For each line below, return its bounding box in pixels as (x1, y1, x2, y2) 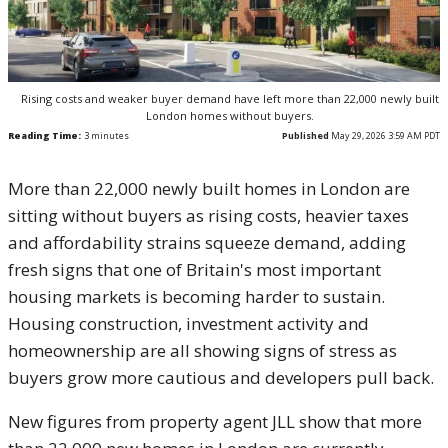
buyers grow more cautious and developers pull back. (8, 366, 434, 390)
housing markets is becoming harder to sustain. (8, 285, 385, 309)
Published (282, 129, 329, 143)
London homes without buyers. (146, 108, 314, 124)
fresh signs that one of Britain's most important (8, 258, 381, 282)
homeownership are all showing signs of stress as (8, 339, 397, 363)
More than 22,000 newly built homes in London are (8, 177, 410, 201)
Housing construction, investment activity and (8, 312, 369, 336)
